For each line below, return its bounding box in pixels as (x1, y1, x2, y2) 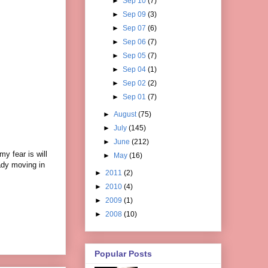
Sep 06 (122, 37, 148, 46)
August (114, 109, 139, 118)
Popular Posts (95, 249, 152, 259)
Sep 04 (122, 65, 148, 74)
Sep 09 (122, 10, 148, 19)
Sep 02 (122, 78, 148, 87)
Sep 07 (122, 23, 148, 32)
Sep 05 (122, 51, 148, 60)
